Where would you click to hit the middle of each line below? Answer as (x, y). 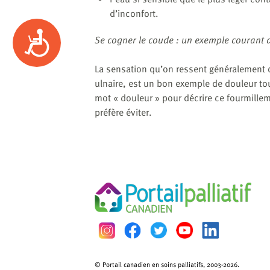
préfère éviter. (123, 112)
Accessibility (67, 37)
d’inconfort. (135, 13)
